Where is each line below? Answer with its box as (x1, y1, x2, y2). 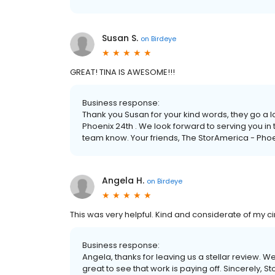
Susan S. (102, 32, 138, 44)
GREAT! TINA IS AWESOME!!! (70, 66, 175, 78)
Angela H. (102, 174, 144, 187)
